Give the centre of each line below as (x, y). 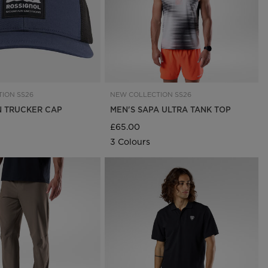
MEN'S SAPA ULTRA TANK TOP (171, 109)
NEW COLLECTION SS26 (151, 94)
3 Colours (130, 141)
